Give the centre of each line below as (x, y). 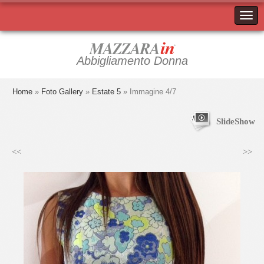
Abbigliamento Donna (132, 61)
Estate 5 (106, 92)
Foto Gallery (62, 92)
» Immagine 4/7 (148, 92)
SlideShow (236, 121)
